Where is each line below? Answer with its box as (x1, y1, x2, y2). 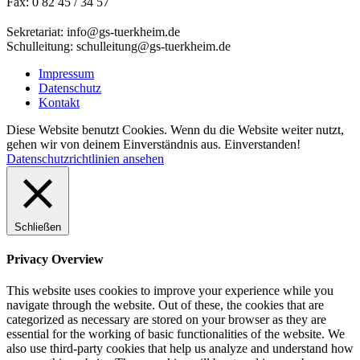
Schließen (14, 220, 61, 233)
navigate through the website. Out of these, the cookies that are (6, 298, 324, 313)
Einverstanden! (224, 137, 301, 151)
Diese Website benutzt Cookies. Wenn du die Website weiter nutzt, (6, 122, 344, 137)
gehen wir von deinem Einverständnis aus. (6, 137, 224, 151)
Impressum (39, 66, 94, 80)
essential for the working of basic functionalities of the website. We (6, 327, 345, 342)
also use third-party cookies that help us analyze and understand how (6, 342, 354, 356)
